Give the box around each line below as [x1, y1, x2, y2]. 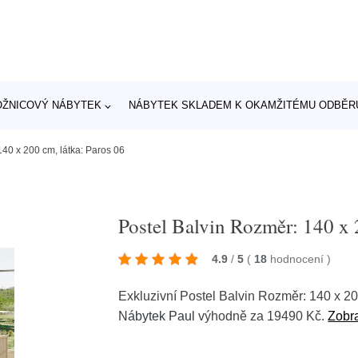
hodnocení [270, 253, 328, 265]
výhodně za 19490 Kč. [195, 309, 328, 323]
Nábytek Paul [118, 309, 196, 323]
